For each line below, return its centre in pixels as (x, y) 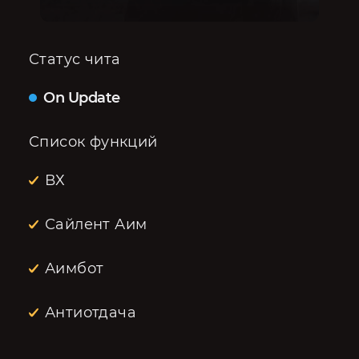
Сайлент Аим (96, 224)
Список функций (93, 142)
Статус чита (75, 59)
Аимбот (75, 268)
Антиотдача (91, 313)
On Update (82, 98)
